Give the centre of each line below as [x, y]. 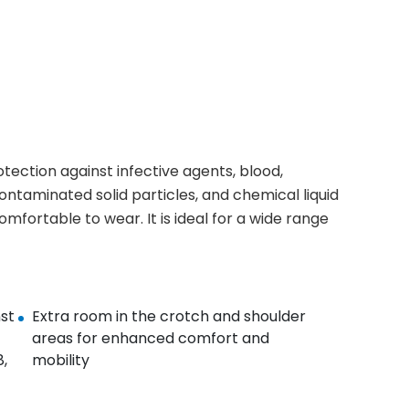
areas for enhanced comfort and [150, 338]
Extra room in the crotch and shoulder [168, 316]
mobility [60, 360]
